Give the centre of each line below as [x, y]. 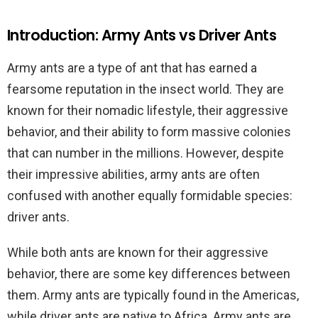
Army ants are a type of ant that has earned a [132, 68]
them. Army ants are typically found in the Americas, [153, 295]
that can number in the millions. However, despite [146, 153]
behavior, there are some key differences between [149, 274]
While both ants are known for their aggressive [138, 252]
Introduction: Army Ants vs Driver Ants [142, 35]
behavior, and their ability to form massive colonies [149, 132]
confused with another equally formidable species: [150, 196]
